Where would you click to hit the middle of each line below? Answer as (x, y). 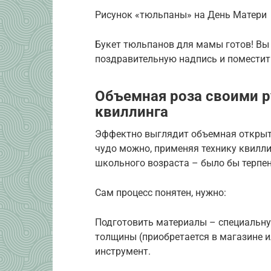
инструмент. (123, 251)
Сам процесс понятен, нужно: (161, 192)
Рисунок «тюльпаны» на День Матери (181, 15)
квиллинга (132, 112)
